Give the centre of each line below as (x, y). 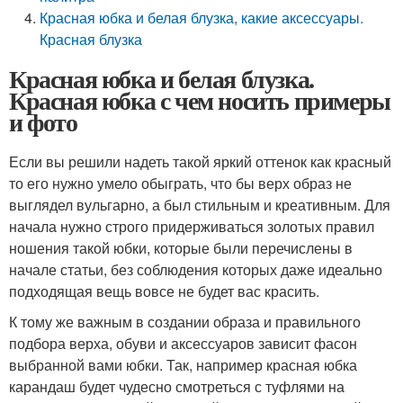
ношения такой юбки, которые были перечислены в (181, 248)
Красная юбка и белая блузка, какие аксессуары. (202, 18)
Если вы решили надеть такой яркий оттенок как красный (200, 161)
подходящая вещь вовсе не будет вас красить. (164, 291)
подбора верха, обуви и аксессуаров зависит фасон (183, 343)
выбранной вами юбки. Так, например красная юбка (183, 365)
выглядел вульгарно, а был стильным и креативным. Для (200, 205)
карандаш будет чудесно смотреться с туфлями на (177, 386)
